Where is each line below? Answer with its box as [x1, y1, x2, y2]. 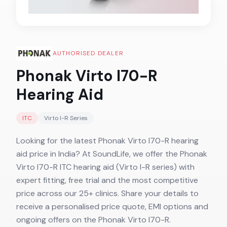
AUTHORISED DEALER [52, 49, 124, 57]
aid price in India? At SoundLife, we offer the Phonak [16, 148, 207, 159]
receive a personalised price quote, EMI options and [16, 201, 208, 212]
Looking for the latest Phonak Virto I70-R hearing [16, 135, 199, 146]
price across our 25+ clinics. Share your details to [16, 188, 199, 199]
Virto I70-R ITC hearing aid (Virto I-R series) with [16, 162, 195, 172]
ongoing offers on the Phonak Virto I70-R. [16, 214, 171, 225]
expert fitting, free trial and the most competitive [16, 175, 198, 185]
